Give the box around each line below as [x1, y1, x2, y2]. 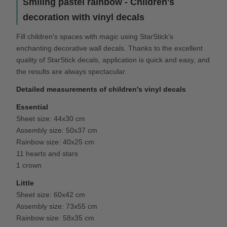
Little [16, 178, 34, 187]
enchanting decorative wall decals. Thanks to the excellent [16, 44, 203, 52]
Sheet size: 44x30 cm [16, 114, 86, 123]
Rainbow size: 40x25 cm [16, 137, 95, 146]
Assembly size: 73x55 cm [16, 202, 98, 210]
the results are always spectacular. [16, 67, 127, 75]
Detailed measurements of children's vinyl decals [16, 85, 186, 93]
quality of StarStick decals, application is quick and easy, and [16, 55, 210, 64]
